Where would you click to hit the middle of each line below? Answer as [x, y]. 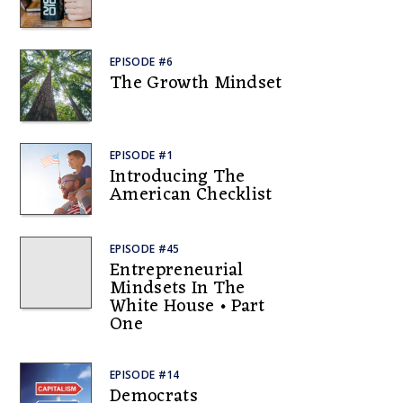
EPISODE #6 [142, 62]
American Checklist [191, 195]
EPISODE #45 [145, 249]
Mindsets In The [178, 289]
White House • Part [188, 307]
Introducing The [178, 177]
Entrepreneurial [177, 271]
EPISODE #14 [145, 375]
